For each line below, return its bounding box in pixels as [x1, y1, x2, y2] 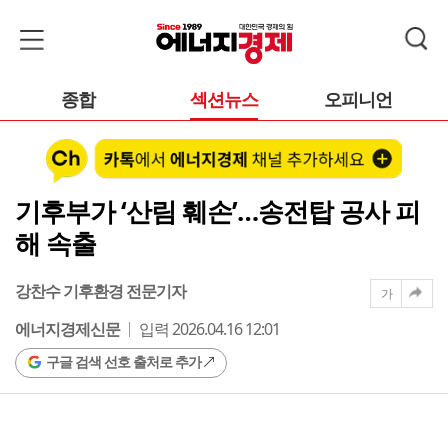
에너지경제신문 [15, 317, 120, 340]
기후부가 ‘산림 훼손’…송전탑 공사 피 [15, 192, 420, 229]
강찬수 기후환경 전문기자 [15, 279, 186, 302]
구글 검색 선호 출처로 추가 [46, 351, 201, 371]
